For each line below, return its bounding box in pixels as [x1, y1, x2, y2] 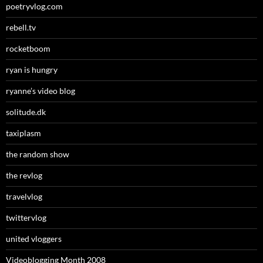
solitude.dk [6, 107, 46, 117]
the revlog [6, 170, 42, 181]
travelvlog [6, 191, 42, 202]
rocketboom [6, 43, 50, 54]
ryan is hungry [6, 65, 58, 75]
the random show [6, 149, 69, 160]
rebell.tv [6, 22, 36, 33]
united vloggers [6, 234, 62, 244]
